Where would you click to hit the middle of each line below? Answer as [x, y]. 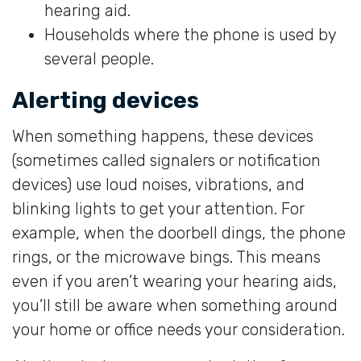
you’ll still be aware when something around [175, 305]
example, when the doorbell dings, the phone [179, 232]
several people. [99, 58]
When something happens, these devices [163, 136]
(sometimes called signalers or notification [166, 160]
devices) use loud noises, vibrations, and [158, 184]
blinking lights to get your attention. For [158, 208]
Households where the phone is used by [190, 34]
